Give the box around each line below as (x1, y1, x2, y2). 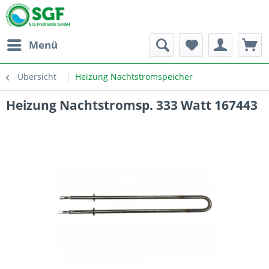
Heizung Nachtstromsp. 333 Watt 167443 (6, 97, 258, 113)
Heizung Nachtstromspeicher (75, 71, 193, 82)
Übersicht (17, 71, 56, 82)
